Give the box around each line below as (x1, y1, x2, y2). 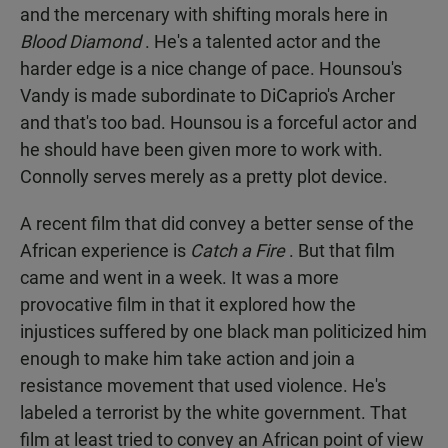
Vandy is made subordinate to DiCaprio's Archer (20, 85, 395, 106)
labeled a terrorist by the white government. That (20, 402, 407, 423)
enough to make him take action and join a (20, 348, 355, 369)
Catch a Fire (190, 240, 289, 261)
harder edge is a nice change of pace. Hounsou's (20, 58, 402, 79)
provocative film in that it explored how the (20, 294, 356, 315)
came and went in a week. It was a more (20, 267, 339, 288)
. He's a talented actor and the (145, 31, 381, 52)
